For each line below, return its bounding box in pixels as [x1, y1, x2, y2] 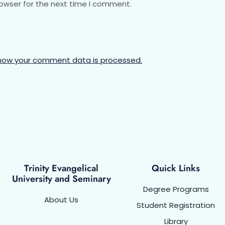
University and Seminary [12, 172, 111, 186]
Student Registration [137, 200, 215, 211]
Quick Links [152, 162, 200, 175]
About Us [44, 194, 78, 205]
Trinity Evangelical [24, 162, 98, 175]
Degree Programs [143, 184, 209, 195]
